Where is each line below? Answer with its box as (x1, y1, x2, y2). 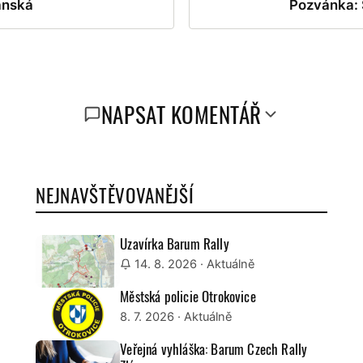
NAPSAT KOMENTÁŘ (100, 97, 263, 130)
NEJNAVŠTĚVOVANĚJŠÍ (36, 181, 194, 209)
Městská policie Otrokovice (120, 285, 256, 306)
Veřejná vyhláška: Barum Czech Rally (120, 338, 308, 359)
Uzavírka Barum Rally (120, 233, 229, 254)
